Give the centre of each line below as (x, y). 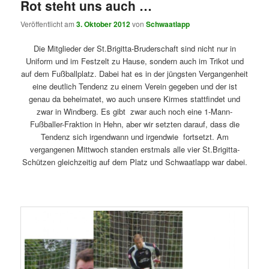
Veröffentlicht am (49, 24)
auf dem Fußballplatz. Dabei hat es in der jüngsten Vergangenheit (134, 74)
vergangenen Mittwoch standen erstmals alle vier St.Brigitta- (134, 150)
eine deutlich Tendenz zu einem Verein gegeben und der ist (134, 86)
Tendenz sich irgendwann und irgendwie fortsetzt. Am (134, 137)
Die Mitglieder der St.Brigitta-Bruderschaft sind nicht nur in (134, 49)
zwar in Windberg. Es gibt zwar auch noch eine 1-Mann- (134, 112)
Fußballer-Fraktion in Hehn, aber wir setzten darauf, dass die (134, 124)
